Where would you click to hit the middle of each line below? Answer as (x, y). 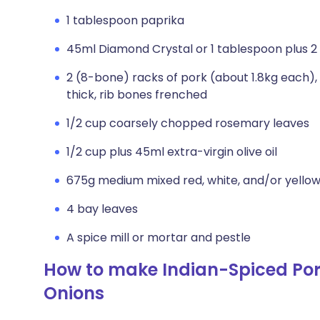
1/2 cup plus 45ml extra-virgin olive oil (172, 152)
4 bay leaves (102, 209)
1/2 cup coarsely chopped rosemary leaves (188, 123)
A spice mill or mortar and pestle (159, 237)
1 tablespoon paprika (125, 20)
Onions (74, 293)
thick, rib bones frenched (137, 95)
